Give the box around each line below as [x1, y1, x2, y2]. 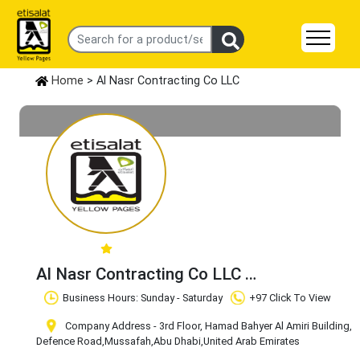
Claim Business [41, 284, 153, 305]
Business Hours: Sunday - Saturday [63, 292, 223, 305]
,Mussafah [102, 335, 151, 348]
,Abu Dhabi [151, 335, 201, 348]
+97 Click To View [249, 292, 331, 305]
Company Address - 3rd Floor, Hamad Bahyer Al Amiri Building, [63, 320, 352, 333]
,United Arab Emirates [201, 335, 300, 348]
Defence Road [36, 335, 102, 348]
